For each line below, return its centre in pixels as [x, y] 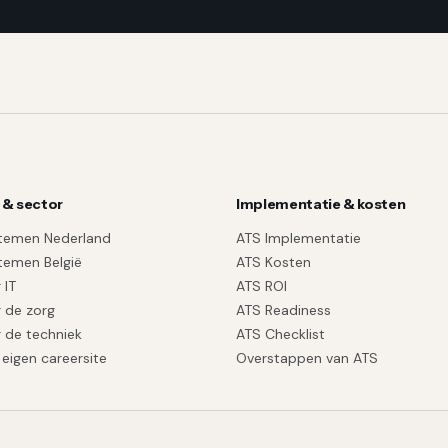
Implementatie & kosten [321, 204]
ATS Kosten [273, 262]
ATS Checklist [280, 334]
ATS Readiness [283, 310]
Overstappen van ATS [307, 358]
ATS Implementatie [298, 238]
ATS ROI [261, 286]
